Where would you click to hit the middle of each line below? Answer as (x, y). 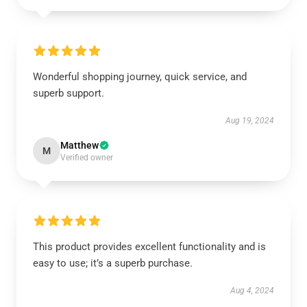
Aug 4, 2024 (252, 291)
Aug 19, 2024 (250, 121)
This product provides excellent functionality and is (149, 247)
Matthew (79, 145)
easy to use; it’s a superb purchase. (113, 263)
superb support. (69, 93)
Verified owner (87, 158)
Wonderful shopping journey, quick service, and (140, 77)
